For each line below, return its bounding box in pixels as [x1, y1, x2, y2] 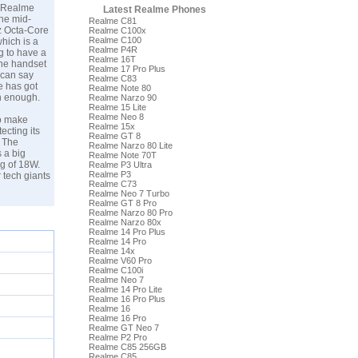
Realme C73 [89, 179, 137, 189]
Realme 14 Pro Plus [89, 227, 165, 237]
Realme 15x [89, 121, 135, 131]
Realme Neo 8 [89, 112, 144, 121]
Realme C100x [89, 26, 146, 35]
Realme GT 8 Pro [89, 198, 157, 208]
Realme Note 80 [89, 83, 151, 93]
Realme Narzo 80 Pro [89, 208, 173, 217]
